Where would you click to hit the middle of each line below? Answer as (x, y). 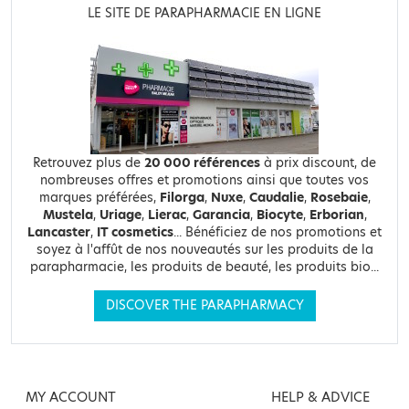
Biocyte (279, 215)
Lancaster (59, 232)
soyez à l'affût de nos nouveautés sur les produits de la (204, 249)
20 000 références (202, 163)
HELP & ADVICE (320, 397)
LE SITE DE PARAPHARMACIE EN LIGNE (204, 13)
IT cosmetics (135, 232)
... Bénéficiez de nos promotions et (278, 232)
